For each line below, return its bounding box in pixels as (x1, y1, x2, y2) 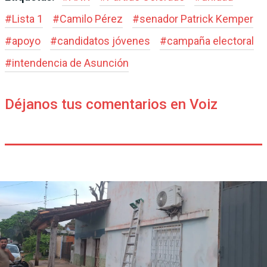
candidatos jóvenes (57, 34, 150, 47)
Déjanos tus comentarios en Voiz (5, 95, 218, 113)
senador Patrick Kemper (139, 12, 253, 25)
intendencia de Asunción (12, 56, 129, 69)
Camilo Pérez (60, 12, 123, 25)
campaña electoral (167, 34, 254, 47)
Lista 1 (12, 12, 43, 25)
